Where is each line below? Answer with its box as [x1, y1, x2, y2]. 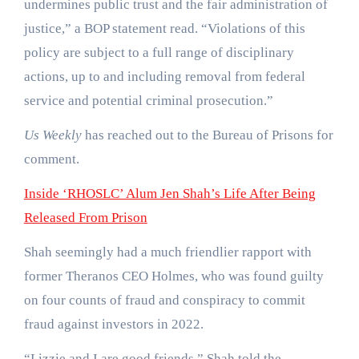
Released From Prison [23, 209, 147, 225]
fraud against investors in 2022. [23, 316, 204, 332]
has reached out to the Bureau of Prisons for [81, 127, 333, 143]
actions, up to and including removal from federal [23, 68, 305, 84]
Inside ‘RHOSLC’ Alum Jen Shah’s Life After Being [23, 185, 316, 201]
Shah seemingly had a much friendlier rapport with [23, 244, 312, 260]
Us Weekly [23, 127, 82, 143]
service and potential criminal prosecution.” [23, 92, 273, 108]
